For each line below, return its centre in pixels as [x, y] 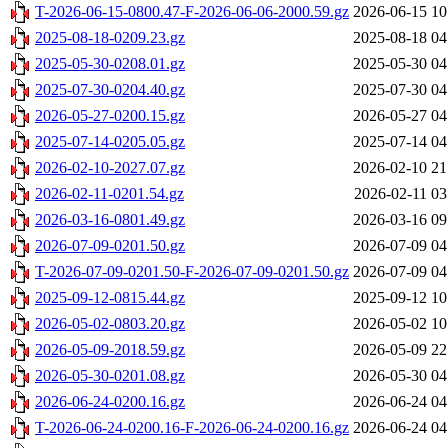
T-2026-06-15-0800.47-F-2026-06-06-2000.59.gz [192, 12]
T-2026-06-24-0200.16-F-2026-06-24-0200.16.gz [192, 428]
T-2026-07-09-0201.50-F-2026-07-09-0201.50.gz [192, 272]
